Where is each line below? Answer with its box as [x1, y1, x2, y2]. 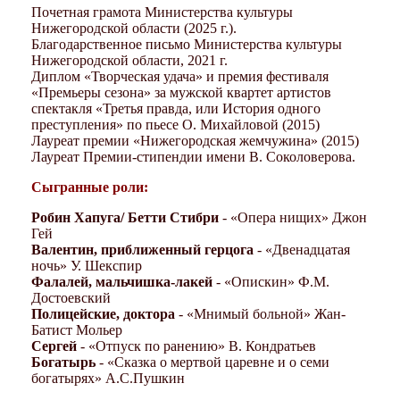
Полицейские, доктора [31, 305, 175, 321]
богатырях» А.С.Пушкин [31, 370, 185, 386]
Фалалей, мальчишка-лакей [31, 273, 212, 289]
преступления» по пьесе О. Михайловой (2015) [31, 116, 320, 132]
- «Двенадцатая [254, 241, 350, 257]
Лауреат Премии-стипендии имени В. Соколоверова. [31, 148, 355, 164]
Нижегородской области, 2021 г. [31, 52, 228, 68]
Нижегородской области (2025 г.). [31, 20, 237, 36]
